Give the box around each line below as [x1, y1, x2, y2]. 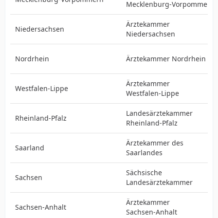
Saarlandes [126, 148, 163, 157]
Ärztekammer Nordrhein [126, 54, 206, 63]
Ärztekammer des [126, 138, 183, 147]
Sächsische [126, 168, 162, 177]
